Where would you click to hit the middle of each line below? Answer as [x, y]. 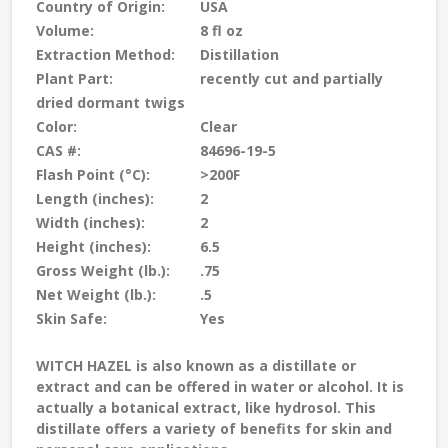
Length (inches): [95, 199]
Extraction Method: [105, 55]
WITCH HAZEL [84, 366]
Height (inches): [93, 247]
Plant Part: [74, 79]
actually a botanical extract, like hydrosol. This [206, 408]
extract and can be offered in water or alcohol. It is [220, 387]
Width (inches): [90, 223]
